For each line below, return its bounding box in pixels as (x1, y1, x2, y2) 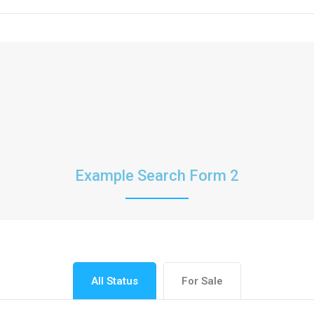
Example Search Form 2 (75, 166, 239, 184)
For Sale (182, 274, 223, 287)
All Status (91, 274, 138, 287)
